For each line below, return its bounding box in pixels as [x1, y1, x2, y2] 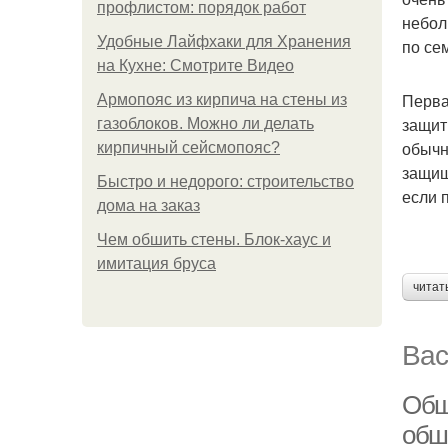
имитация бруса [97, 255, 216, 272]
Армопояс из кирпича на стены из [97, 91, 347, 108]
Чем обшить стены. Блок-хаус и [97, 231, 331, 248]
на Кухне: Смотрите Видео [97, 57, 294, 74]
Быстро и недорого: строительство [97, 173, 354, 190]
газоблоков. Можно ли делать [97, 115, 314, 132]
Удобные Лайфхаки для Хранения [97, 33, 351, 50]
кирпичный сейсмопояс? [97, 139, 280, 156]
